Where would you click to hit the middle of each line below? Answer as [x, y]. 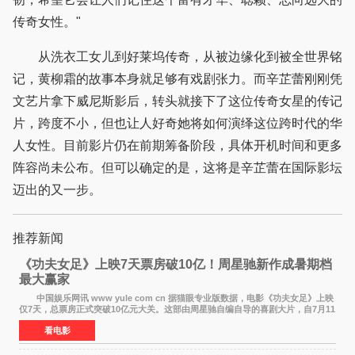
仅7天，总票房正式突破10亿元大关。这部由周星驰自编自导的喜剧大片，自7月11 [177, 309]
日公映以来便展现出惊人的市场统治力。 [102, 321]
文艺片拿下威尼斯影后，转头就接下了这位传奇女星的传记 [177, 101]
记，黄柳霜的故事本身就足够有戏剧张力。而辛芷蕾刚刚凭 [177, 78]
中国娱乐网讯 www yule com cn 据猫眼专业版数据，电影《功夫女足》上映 [177, 298]
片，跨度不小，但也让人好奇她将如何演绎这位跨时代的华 [177, 123]
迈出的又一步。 [57, 189]
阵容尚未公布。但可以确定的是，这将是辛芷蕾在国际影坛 [177, 167]
